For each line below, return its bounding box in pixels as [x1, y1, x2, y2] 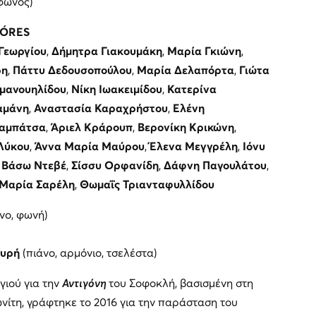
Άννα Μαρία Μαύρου [34, 140, 145, 152]
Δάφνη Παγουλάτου [163, 159, 267, 171]
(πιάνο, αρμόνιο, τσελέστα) [19, 247, 157, 259]
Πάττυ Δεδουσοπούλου [12, 64, 132, 76]
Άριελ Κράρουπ [50, 121, 133, 133]
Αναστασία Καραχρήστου [33, 102, 168, 114]
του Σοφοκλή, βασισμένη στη [108, 277, 253, 289]
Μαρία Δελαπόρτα [136, 64, 234, 76]
